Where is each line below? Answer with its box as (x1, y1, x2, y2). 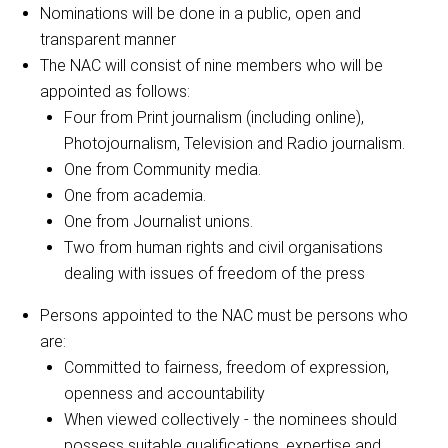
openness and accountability (64, 383, 265, 403)
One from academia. (64, 185, 206, 205)
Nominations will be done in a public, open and (40, 3, 361, 23)
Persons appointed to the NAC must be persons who (40, 305, 408, 325)
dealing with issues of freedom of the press (64, 263, 365, 283)
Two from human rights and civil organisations (64, 237, 383, 257)
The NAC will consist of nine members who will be (40, 55, 383, 75)
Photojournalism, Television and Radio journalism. (64, 133, 405, 153)
